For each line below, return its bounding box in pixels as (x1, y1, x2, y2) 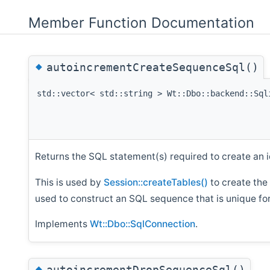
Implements (35, 218, 90, 230)
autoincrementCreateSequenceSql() (46, 60, 259, 74)
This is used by (35, 176, 104, 188)
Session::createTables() (104, 176, 208, 188)
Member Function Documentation (28, 13, 254, 31)
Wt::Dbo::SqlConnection (90, 218, 195, 230)
